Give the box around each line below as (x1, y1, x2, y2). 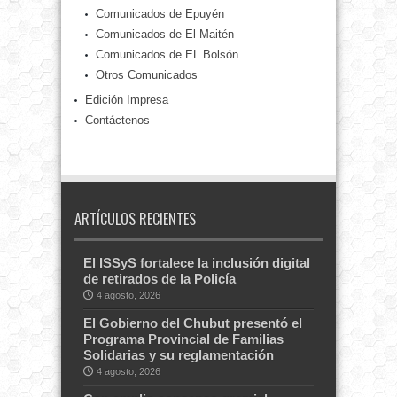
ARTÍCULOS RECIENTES (74, 208, 196, 230)
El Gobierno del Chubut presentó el (83, 315, 302, 331)
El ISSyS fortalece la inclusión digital (83, 255, 310, 271)
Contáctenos (85, 113, 150, 128)
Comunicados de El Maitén (96, 27, 234, 42)
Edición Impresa (85, 93, 168, 107)
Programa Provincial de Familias (83, 331, 284, 347)
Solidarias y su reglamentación (83, 347, 274, 363)
